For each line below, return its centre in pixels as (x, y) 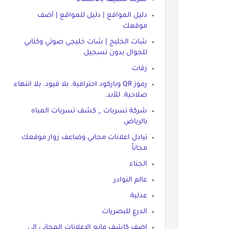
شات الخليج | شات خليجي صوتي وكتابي (85, 42)
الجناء (138, 164)
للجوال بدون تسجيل (115, 53)
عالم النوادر (130, 180)
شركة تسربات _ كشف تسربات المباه (89, 111)
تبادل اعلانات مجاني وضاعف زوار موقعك (84, 138)
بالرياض (135, 122)
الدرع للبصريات (124, 212)
